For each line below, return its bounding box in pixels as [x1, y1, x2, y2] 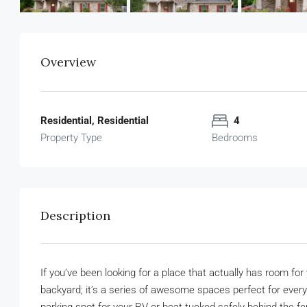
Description [40, 208, 110, 224]
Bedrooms [212, 132, 258, 145]
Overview [40, 54, 96, 71]
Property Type [40, 132, 102, 145]
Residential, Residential [40, 114, 149, 127]
